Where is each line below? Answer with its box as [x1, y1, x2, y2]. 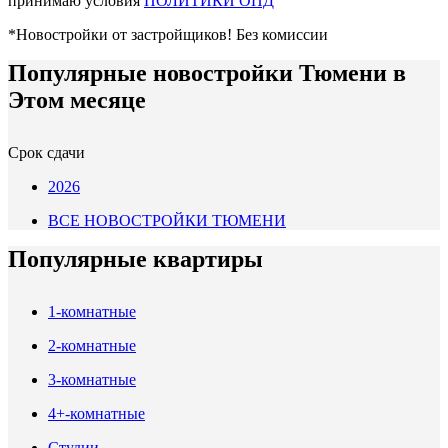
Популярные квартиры [8, 246, 263, 273]
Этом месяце [8, 87, 146, 114]
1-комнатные [48, 303, 136, 321]
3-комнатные [48, 371, 136, 389]
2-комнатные [48, 337, 136, 355]
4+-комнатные [48, 405, 145, 423]
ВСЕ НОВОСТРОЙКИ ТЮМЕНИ [48, 212, 286, 230]
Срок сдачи [8, 144, 85, 162]
